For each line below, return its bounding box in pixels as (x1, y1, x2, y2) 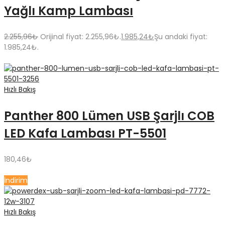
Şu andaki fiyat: (154, 32, 207, 42)
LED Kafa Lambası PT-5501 (4, 125, 166, 142)
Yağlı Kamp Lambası (4, 3, 133, 20)
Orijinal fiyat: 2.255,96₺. (40, 32, 121, 42)
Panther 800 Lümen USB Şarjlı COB (4, 107, 214, 125)
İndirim (4, 175, 28, 186)
